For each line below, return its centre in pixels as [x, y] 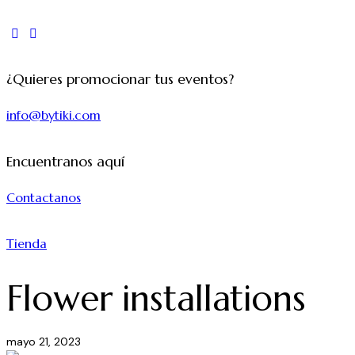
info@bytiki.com [53, 115]
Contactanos [44, 197]
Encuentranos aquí [65, 161]
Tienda [27, 244]
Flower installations [156, 299]
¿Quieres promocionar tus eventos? [120, 80]
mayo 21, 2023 [44, 342]
